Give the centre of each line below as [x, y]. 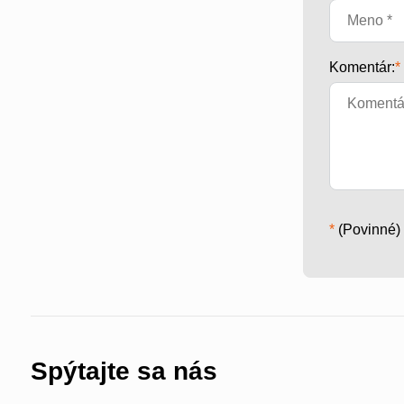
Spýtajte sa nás [124, 371]
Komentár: [363, 67]
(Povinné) [368, 229]
